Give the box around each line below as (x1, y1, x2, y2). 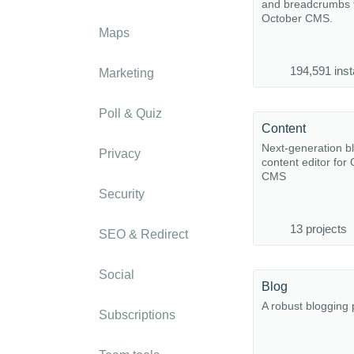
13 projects (290, 222, 347, 235)
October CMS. (262, 12, 333, 24)
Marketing (99, 66, 154, 80)
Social (99, 268, 134, 281)
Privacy (99, 147, 141, 160)
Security (99, 187, 145, 201)
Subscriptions (99, 308, 175, 322)
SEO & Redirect (99, 228, 188, 241)
